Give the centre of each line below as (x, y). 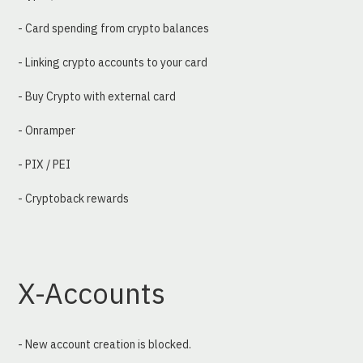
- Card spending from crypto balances (114, 29)
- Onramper (47, 131)
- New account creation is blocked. (105, 344)
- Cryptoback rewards (74, 199)
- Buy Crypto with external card (97, 97)
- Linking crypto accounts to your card (113, 63)
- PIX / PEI (45, 165)
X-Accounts (92, 294)
